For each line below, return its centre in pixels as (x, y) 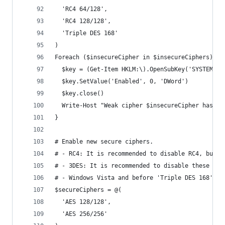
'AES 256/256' (81, 214)
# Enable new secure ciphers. (104, 142)
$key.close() (79, 93)
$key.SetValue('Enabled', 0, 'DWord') (122, 81)
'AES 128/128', (83, 202)
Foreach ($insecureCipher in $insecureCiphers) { (137, 57)
